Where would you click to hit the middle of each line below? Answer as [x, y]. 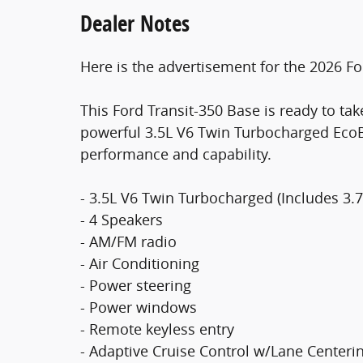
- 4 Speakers [122, 220]
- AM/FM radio [128, 241]
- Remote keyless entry [157, 329]
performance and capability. [176, 154]
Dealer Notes [135, 23]
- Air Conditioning [140, 263]
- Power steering [136, 285]
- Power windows [139, 307]
